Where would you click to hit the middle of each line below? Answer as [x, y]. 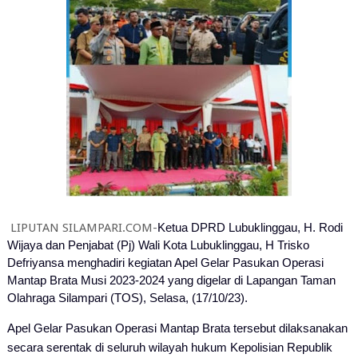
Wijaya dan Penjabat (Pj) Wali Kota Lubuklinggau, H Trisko [158, 245]
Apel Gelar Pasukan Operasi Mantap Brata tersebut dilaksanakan [177, 328]
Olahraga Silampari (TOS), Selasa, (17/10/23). [127, 298]
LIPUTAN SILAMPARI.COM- [82, 228]
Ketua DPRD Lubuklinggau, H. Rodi [250, 227]
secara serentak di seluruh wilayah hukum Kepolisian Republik [169, 347]
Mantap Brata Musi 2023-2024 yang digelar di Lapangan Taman [171, 280]
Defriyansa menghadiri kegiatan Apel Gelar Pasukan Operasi [165, 263]
